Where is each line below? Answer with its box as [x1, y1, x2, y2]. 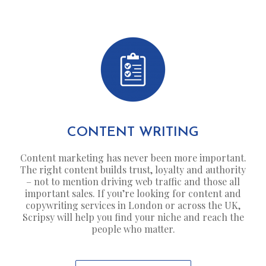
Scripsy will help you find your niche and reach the [22, 210, 244, 223]
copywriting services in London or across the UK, [26, 198, 240, 211]
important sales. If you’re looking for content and [25, 186, 241, 199]
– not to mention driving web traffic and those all [26, 175, 240, 188]
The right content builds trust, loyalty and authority [20, 163, 246, 176]
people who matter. [91, 222, 175, 235]
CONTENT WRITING [67, 125, 199, 140]
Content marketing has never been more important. [20, 151, 246, 164]
